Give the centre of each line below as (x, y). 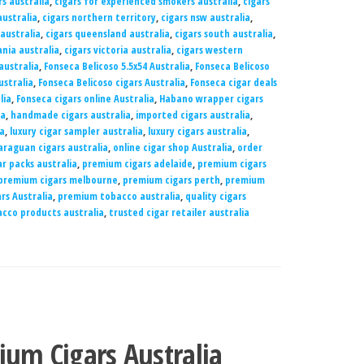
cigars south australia (223, 33)
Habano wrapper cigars (211, 98)
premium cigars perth (171, 180)
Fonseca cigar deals (233, 82)
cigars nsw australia (205, 17)
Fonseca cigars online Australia (85, 98)
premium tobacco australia (119, 196)
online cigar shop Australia (172, 147)
